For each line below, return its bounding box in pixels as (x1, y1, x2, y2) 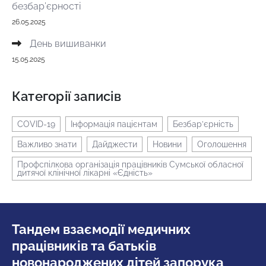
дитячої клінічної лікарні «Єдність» (17, 167, 153, 178)
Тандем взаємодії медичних (12, 221, 191, 237)
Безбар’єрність (173, 119, 233, 129)
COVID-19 (17, 119, 55, 129)
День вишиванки (30, 37, 106, 49)
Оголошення (197, 139, 246, 149)
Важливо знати (17, 139, 77, 149)
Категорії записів (12, 88, 121, 104)
